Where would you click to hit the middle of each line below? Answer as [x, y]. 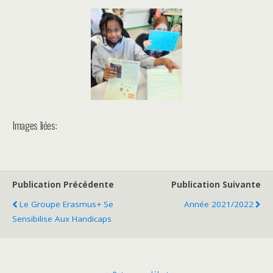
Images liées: [35, 125]
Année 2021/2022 [219, 204]
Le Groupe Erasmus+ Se [66, 204]
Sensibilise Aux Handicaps [62, 219]
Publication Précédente [63, 185]
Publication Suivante [216, 185]
